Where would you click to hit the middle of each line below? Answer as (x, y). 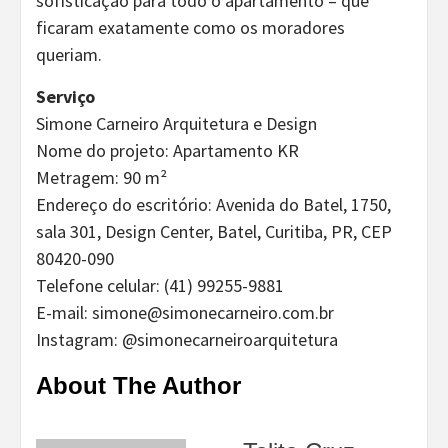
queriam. (69, 54)
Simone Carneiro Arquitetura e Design (176, 123)
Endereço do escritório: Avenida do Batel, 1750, (213, 204)
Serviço (65, 96)
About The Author (138, 385)
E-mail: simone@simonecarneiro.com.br (185, 312)
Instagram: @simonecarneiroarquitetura (187, 339)
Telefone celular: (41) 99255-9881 (160, 285)
